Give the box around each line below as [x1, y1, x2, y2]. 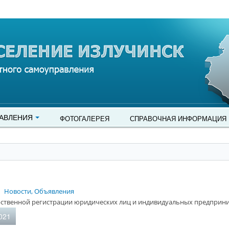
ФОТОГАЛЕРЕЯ [60, 113, 109, 123]
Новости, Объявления [4, 187, 74, 196]
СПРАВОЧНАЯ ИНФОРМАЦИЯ [130, 113, 226, 123]
